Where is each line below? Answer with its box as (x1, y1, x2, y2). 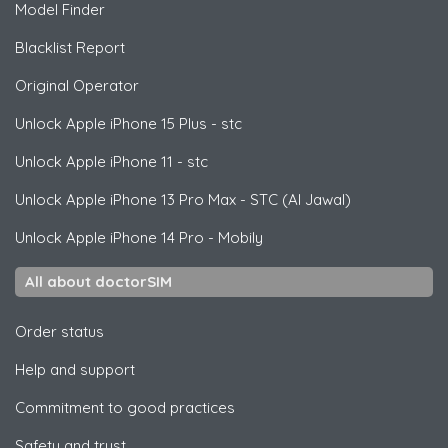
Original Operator (15, 76, 139, 96)
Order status (15, 322, 104, 342)
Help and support (15, 360, 135, 380)
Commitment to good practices (15, 398, 235, 418)
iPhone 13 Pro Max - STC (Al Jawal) (106, 190, 351, 210)
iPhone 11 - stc (106, 152, 208, 172)
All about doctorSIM (25, 272, 172, 292)
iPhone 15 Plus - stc (106, 114, 242, 134)
